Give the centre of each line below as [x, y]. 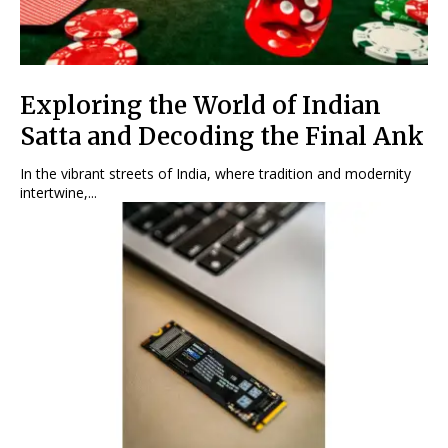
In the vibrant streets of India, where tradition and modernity [215, 174]
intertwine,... [58, 193]
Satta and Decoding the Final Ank [222, 137]
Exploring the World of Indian [200, 106]
